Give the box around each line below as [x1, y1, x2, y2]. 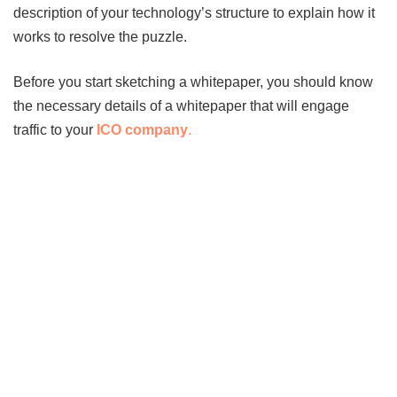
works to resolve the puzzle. [13, 28, 187, 44]
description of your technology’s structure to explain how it [13, 4, 375, 20]
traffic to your [13, 121, 97, 137]
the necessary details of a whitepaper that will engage [13, 97, 349, 113]
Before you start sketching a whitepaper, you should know [13, 74, 373, 90]
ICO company [97, 121, 188, 137]
